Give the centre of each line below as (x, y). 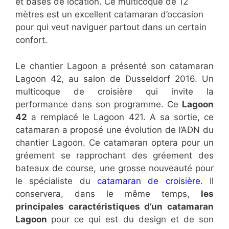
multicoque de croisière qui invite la (114, 91)
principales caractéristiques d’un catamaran (114, 206)
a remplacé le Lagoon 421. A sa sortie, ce (120, 117)
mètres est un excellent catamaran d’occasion (109, 15)
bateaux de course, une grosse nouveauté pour (114, 168)
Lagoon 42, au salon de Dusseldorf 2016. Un (114, 78)
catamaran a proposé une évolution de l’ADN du (114, 130)
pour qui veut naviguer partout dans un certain (111, 27)
